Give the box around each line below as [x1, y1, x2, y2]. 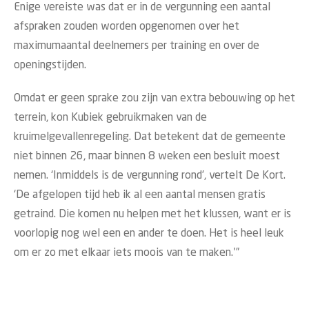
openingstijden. [14, 60, 86, 70]
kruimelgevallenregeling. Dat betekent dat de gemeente [14, 132, 286, 142]
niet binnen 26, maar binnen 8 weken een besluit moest [14, 151, 280, 161]
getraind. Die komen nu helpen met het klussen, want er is [14, 209, 291, 219]
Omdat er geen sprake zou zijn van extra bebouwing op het [14, 93, 295, 103]
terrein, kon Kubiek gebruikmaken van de [14, 112, 207, 123]
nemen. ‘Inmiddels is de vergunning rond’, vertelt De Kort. [14, 170, 286, 181]
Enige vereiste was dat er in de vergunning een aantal [14, 2, 270, 12]
